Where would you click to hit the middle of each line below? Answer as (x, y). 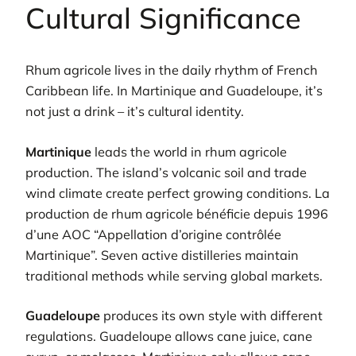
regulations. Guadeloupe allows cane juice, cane (169, 337)
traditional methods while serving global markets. (174, 275)
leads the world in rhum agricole (189, 151)
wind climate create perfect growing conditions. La (178, 193)
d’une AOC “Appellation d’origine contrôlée (153, 234)
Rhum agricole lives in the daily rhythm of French (172, 70)
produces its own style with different (211, 316)
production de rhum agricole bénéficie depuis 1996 (177, 213)
